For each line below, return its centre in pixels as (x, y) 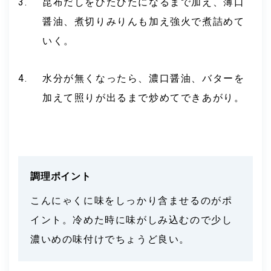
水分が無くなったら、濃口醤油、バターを (144, 78)
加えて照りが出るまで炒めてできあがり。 (144, 97)
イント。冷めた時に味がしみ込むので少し (132, 220)
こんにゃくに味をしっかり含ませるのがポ (132, 200)
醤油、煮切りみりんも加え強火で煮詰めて (144, 21)
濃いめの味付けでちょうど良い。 (110, 239)
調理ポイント (61, 176)
